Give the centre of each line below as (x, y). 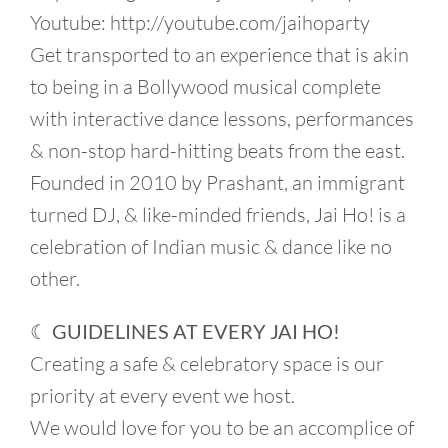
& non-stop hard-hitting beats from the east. (217, 150)
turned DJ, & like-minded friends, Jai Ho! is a (218, 214)
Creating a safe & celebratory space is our (207, 363)
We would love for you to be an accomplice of (222, 427)
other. (55, 278)
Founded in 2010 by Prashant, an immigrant (217, 182)
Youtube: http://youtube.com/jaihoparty (200, 22)
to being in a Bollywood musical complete (205, 86)
